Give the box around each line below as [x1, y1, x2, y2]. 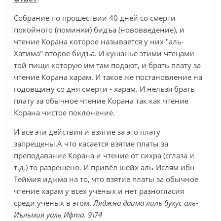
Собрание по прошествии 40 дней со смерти [14, 13, 176, 23]
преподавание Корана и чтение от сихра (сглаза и [14, 150, 195, 160]
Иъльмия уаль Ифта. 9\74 [14, 210, 103, 220]
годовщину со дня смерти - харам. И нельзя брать [14, 84, 195, 94]
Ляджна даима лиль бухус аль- [93, 198, 199, 208]
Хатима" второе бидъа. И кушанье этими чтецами [14, 48, 195, 58]
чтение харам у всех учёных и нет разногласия [14, 186, 184, 196]
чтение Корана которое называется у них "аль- [14, 37, 184, 46]
